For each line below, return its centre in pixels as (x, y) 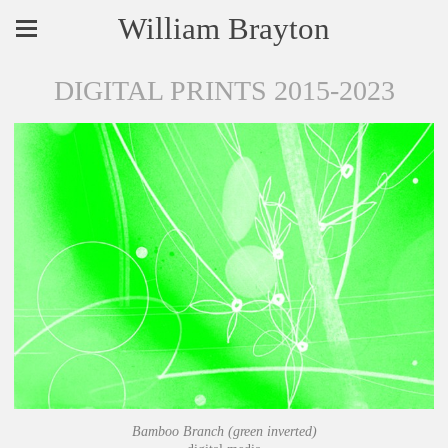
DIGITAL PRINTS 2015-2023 (224, 90)
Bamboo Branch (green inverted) (224, 432)
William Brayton (224, 29)
